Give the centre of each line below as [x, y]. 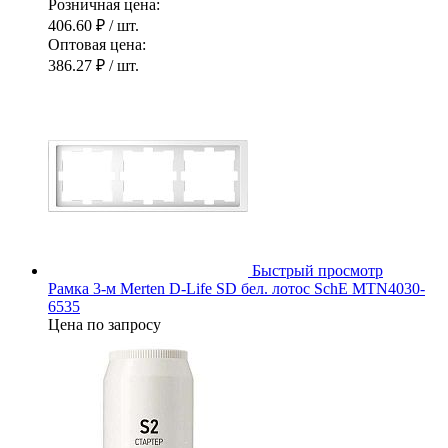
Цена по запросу [104, 324]
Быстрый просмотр [317, 270]
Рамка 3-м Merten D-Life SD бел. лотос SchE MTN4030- [236, 288]
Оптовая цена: [97, 44]
